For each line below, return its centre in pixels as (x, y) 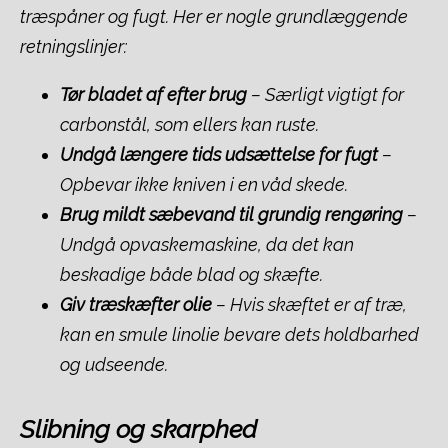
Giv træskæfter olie (136, 305)
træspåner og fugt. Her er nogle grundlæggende (214, 17)
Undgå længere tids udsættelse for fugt (219, 155)
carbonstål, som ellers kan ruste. (189, 125)
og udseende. (114, 365)
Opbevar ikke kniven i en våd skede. (204, 185)
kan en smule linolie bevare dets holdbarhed (239, 335)
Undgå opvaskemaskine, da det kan (207, 245)
